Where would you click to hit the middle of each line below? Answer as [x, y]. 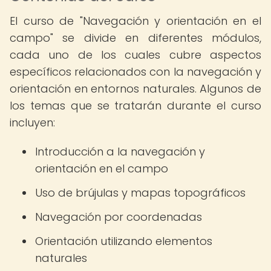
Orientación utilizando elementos [124, 241]
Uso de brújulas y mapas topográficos [140, 193]
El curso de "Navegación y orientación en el [135, 21]
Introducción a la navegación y [120, 152]
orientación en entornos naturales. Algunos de [135, 89]
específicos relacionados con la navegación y [135, 72]
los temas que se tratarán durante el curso [135, 106]
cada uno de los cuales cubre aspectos [135, 55]
